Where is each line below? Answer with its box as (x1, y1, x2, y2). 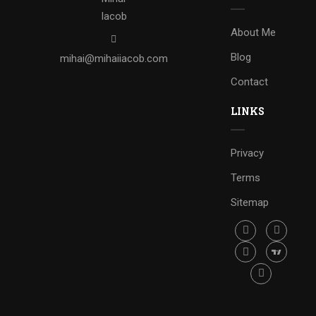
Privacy (231, 146, 265, 159)
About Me (231, 25, 276, 39)
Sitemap (231, 195, 269, 209)
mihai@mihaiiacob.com (59, 51, 168, 65)
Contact (231, 75, 269, 88)
